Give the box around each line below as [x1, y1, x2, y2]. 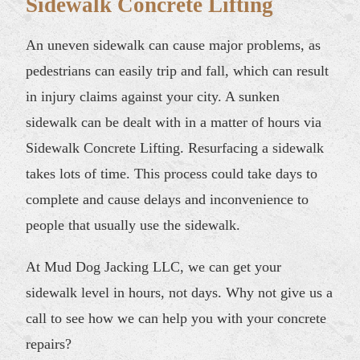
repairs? [26, 335, 72, 352]
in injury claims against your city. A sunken [26, 88, 280, 104]
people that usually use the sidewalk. [26, 216, 241, 233]
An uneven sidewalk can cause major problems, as [26, 36, 321, 53]
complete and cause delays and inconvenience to [26, 190, 309, 207]
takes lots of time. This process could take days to [26, 165, 318, 182]
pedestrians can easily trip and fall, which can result [26, 62, 329, 79]
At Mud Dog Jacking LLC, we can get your [26, 258, 282, 275]
